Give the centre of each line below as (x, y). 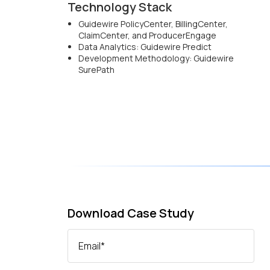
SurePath (96, 69)
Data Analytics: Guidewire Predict (145, 46)
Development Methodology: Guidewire (156, 58)
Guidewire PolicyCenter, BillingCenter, (153, 24)
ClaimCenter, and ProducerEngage (147, 35)
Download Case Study (131, 213)
